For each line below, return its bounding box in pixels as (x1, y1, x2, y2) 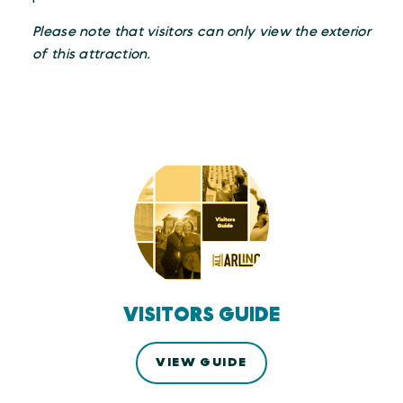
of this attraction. (32, 48, 151, 61)
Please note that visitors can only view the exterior (32, 25, 371, 39)
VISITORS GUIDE (123, 305, 280, 326)
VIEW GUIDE (156, 356, 247, 370)
